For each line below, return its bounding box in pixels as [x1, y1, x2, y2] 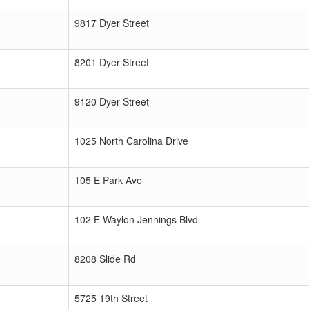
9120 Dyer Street [74, 94, 149, 108]
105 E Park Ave [74, 173, 142, 187]
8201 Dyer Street [74, 55, 149, 69]
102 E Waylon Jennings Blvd [74, 212, 198, 226]
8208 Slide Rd [74, 252, 136, 266]
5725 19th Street [74, 291, 148, 305]
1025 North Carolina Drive [74, 134, 188, 148]
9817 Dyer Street [74, 16, 149, 30]
